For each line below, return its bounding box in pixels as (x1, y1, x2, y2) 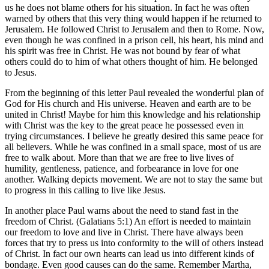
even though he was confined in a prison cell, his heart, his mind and (5, 34, 264, 45)
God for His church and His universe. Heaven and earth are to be (5, 98, 251, 109)
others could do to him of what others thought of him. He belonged (5, 56, 258, 67)
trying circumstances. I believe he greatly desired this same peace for (5, 130, 263, 141)
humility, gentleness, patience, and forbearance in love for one (5, 163, 238, 174)
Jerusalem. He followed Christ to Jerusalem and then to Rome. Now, (5, 23, 264, 34)
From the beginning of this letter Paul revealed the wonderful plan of (5, 87, 264, 98)
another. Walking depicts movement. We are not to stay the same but (5, 174, 262, 184)
